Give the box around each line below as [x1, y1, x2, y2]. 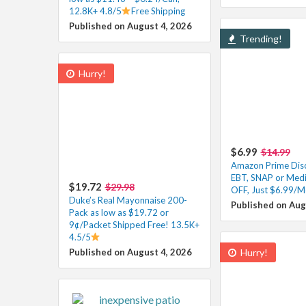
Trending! [237, 32, 282, 44]
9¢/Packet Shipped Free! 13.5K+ [68, 219, 199, 230]
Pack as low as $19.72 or [68, 206, 169, 218]
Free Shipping [131, 5, 186, 16]
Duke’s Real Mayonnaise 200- [68, 194, 187, 206]
